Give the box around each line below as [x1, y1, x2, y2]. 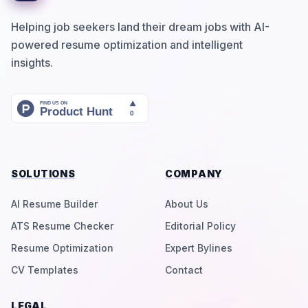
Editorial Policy [165, 220, 236, 232]
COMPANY [165, 168, 223, 180]
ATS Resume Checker [11, 220, 113, 232]
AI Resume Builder [11, 198, 98, 210]
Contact [165, 264, 203, 276]
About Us [165, 198, 208, 210]
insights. [11, 56, 53, 69]
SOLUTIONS [11, 168, 76, 180]
